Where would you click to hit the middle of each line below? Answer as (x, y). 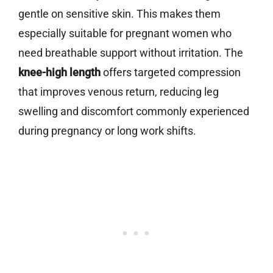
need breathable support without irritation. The (131, 53)
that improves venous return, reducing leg (119, 92)
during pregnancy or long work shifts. (107, 131)
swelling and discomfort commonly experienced (134, 112)
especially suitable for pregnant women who (125, 34)
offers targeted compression (171, 73)
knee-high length (59, 73)
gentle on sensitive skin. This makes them (119, 14)
